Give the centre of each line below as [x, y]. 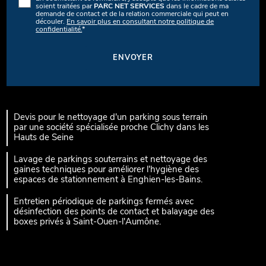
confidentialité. [59, 29]
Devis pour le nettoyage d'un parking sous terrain [111, 118]
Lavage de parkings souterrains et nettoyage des [111, 160]
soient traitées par [65, 6]
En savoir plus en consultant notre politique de [140, 22]
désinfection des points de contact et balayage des [114, 212]
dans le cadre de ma [197, 6]
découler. [51, 22]
